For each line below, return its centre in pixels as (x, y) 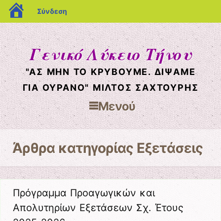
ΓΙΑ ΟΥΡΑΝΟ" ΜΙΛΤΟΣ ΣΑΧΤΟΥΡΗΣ (110, 88)
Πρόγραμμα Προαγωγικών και (84, 193)
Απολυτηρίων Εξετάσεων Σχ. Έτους (98, 208)
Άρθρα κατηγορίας (74, 148)
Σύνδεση (52, 11)
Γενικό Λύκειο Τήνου (110, 54)
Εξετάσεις (169, 148)
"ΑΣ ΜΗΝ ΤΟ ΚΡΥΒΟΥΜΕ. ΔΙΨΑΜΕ (110, 72)
